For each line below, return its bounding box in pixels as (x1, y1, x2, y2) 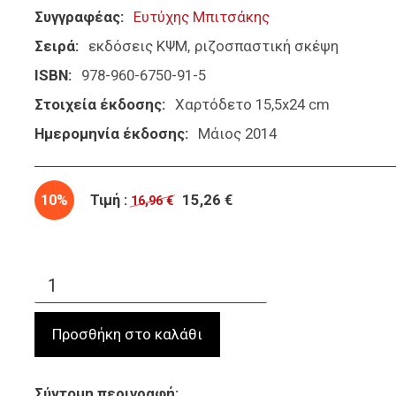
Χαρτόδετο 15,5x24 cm (174, 95, 330, 114)
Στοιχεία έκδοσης (34, 95, 162, 114)
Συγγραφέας (34, 8, 120, 27)
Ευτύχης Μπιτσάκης (133, 8, 270, 27)
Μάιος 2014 (197, 125, 277, 143)
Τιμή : (90, 192, 128, 209)
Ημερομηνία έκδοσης (34, 125, 185, 143)
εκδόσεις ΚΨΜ (88, 37, 187, 56)
